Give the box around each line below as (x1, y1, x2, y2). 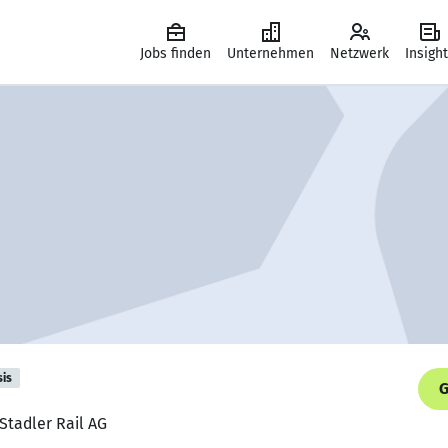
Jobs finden (140, 45, 211, 62)
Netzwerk (330, 45, 389, 62)
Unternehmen (227, 45, 314, 62)
